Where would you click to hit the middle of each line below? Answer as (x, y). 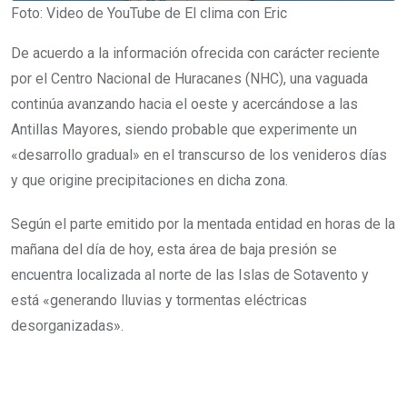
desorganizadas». (67, 325)
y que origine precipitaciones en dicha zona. (149, 180)
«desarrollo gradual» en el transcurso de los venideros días (199, 154)
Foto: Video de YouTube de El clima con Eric (149, 13)
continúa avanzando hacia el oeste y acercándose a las (184, 104)
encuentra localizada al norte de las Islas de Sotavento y (190, 274)
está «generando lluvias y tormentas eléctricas (159, 300)
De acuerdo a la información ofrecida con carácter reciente (195, 53)
